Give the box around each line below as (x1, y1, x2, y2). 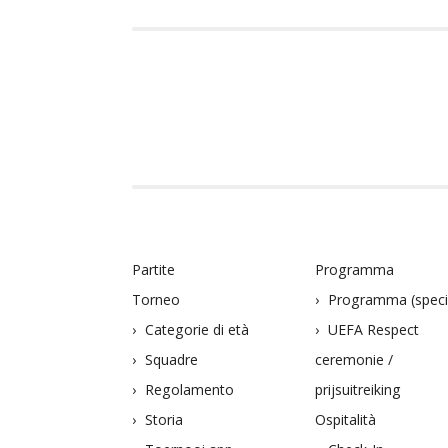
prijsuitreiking (315, 380, 402, 400)
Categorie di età (145, 320, 249, 340)
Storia (145, 410, 183, 430)
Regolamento (145, 380, 234, 400)
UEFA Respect (328, 320, 420, 340)
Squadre (145, 350, 198, 370)
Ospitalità (315, 410, 377, 430)
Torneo (132, 290, 180, 310)
